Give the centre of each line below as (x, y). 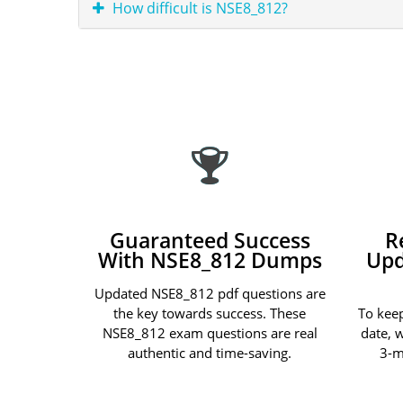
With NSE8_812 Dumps (210, 260)
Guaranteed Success (210, 240)
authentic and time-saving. (210, 352)
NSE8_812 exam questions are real (210, 332)
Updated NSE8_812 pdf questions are (210, 293)
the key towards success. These (210, 313)
